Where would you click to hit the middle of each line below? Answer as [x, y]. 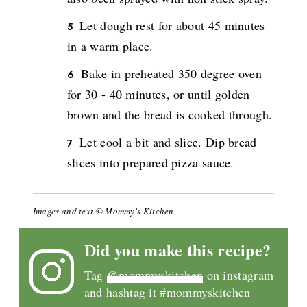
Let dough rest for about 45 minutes [172, 26]
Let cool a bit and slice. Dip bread [168, 142]
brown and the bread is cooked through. [170, 115]
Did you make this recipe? [177, 250]
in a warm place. [110, 46]
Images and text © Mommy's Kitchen [103, 211]
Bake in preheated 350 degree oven [172, 74]
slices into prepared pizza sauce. [150, 163]
